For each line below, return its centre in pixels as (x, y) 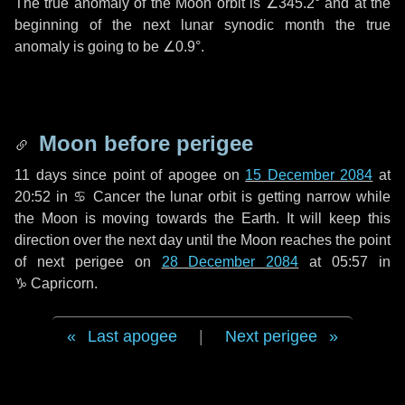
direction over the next (87, 240)
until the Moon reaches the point (287, 240)
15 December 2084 (309, 175)
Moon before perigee (143, 143)
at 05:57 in (345, 262)
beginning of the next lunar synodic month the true (202, 25)
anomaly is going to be (89, 47)
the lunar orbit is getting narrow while (265, 197)
